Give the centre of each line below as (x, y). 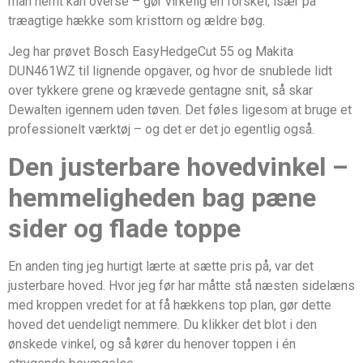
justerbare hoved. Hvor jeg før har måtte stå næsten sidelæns (181, 285)
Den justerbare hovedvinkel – (178, 167)
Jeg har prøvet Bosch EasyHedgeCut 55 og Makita (151, 52)
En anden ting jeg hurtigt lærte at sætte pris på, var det (161, 266)
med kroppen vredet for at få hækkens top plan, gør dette (170, 305)
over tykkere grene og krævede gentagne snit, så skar (160, 91)
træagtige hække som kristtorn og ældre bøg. (137, 20)
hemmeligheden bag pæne (162, 197)
